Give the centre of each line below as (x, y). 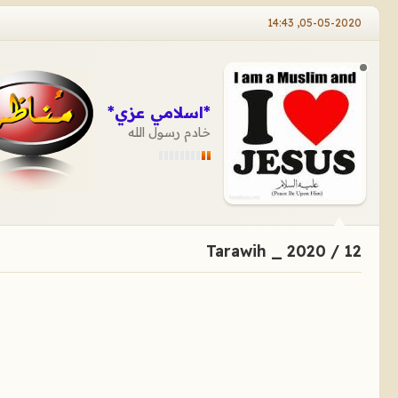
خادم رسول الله (169, 133)
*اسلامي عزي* (159, 112)
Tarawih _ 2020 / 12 (283, 251)
